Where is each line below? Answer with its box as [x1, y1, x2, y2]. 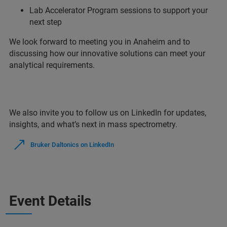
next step [29, 17, 62, 27]
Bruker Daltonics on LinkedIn [30, 141, 114, 148]
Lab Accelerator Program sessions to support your [29, 6, 208, 15]
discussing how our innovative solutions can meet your [9, 49, 205, 58]
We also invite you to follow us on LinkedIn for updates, [9, 108, 206, 118]
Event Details [9, 193, 91, 209]
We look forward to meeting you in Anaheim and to [9, 37, 190, 47]
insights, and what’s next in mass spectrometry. [9, 120, 177, 129]
